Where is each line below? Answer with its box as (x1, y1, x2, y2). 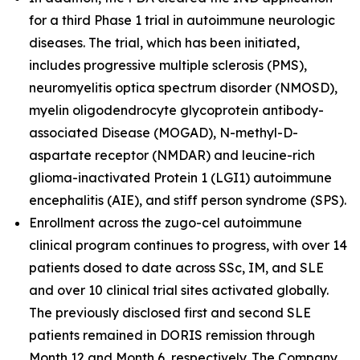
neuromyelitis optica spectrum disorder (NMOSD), (29, 79, 337, 96)
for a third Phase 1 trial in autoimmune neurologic (29, 11, 335, 28)
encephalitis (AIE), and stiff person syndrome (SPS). (29, 191, 346, 208)
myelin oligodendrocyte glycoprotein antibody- (29, 101, 324, 118)
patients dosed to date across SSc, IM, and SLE (29, 259, 324, 276)
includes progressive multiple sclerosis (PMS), (29, 56, 307, 73)
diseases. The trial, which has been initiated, (29, 34, 300, 51)
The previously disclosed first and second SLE (29, 304, 311, 321)
